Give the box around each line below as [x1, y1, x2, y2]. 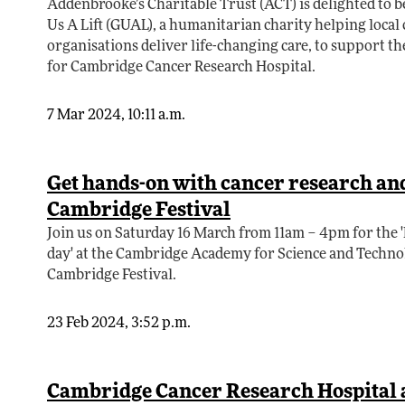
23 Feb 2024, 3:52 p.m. [47, 316, 191, 332]
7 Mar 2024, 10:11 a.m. [47, 108, 185, 124]
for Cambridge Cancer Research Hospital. [47, 61, 316, 76]
